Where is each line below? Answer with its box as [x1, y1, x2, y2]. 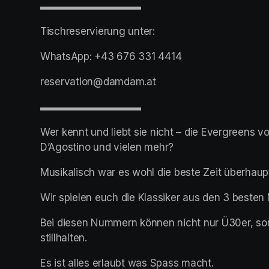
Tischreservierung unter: [40, 25, 155, 38]
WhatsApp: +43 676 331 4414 [40, 50, 182, 63]
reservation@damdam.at [40, 76, 156, 88]
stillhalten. [40, 232, 87, 244]
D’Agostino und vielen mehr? [40, 141, 174, 154]
